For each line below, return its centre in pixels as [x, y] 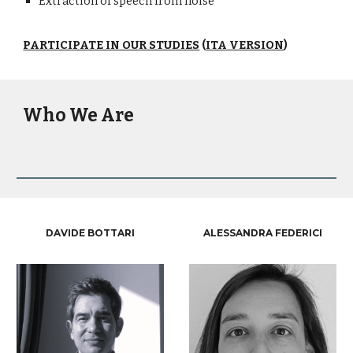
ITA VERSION [245, 45]
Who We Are [79, 115]
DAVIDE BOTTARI [90, 233]
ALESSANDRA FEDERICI [263, 233]
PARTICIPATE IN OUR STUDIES [111, 45]
